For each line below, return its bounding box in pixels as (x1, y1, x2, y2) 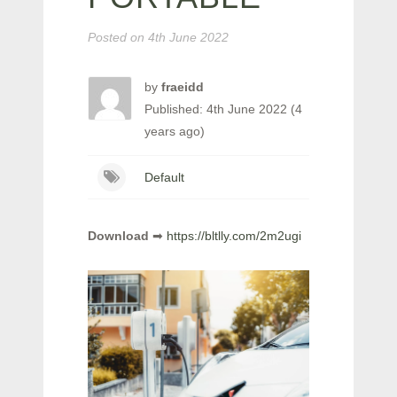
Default (144, 170, 184, 184)
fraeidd (161, 80, 204, 94)
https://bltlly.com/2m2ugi (167, 229, 301, 243)
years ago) (144, 124, 205, 138)
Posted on (88, 30, 144, 44)
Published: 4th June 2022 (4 (144, 102, 302, 116)
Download (88, 229, 149, 243)
